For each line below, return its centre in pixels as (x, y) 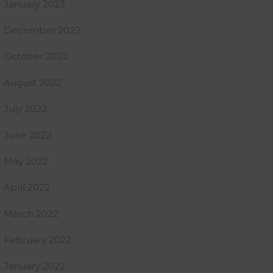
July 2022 (25, 109)
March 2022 (31, 214)
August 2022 (33, 83)
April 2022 (27, 187)
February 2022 (37, 240)
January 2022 (34, 266)
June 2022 (28, 135)
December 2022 (42, 30)
